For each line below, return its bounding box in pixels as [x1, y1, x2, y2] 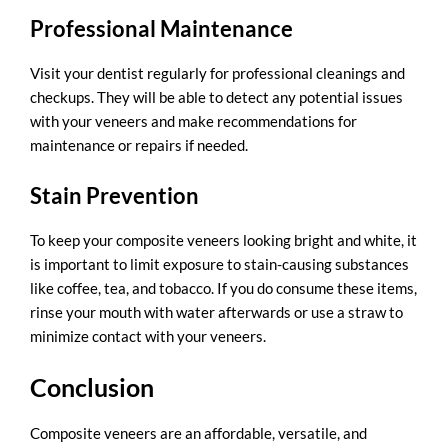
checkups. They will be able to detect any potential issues [30, 88, 403, 107]
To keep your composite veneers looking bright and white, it [30, 230, 417, 249]
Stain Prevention [30, 181, 199, 209]
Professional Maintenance [30, 15, 293, 43]
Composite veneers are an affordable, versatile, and [30, 423, 367, 442]
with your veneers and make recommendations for [30, 112, 357, 131]
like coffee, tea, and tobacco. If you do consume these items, [30, 278, 417, 297]
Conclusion [30, 371, 154, 402]
